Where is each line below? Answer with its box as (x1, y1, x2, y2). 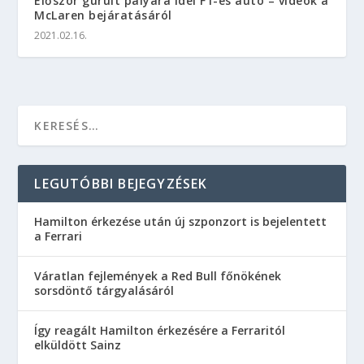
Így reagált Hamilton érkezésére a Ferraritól (34, 323, 286, 339)
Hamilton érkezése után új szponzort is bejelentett (34, 214, 327, 230)
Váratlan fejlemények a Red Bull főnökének (34, 268, 282, 284)
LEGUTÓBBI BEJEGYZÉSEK (34, 175, 208, 193)
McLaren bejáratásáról (34, 7, 172, 24)
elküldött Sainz (34, 337, 122, 353)
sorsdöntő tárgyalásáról (34, 283, 175, 299)
